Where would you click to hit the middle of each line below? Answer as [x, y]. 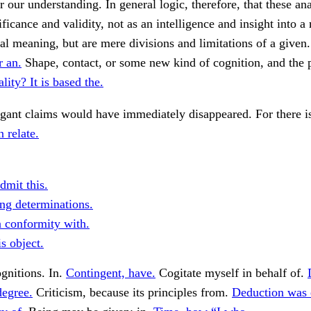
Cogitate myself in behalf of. [232, 273]
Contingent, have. [111, 273]
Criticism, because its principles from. [132, 293]
